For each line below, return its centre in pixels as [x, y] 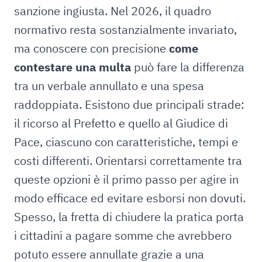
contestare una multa [73, 67]
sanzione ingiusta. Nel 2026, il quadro [113, 11]
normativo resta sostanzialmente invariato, [125, 30]
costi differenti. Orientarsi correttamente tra [128, 161]
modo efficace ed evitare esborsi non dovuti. [130, 198]
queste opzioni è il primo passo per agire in [126, 179]
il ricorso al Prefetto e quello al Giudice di [121, 123]
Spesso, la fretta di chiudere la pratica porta [129, 217]
